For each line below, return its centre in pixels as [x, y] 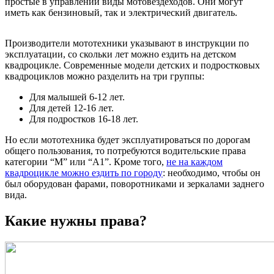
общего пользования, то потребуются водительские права [125, 150]
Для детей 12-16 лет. [72, 108]
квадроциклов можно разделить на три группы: [105, 76]
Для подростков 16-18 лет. [84, 119]
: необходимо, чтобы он [212, 172]
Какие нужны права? [76, 220]
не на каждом [194, 161]
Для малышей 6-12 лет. [77, 97]
